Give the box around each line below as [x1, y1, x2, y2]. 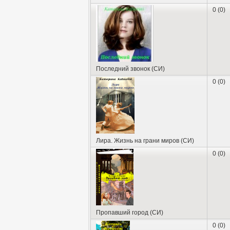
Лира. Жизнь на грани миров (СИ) [95, 137, 194, 144]
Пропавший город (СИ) [95, 208, 163, 216]
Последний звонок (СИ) [95, 65, 165, 72]
